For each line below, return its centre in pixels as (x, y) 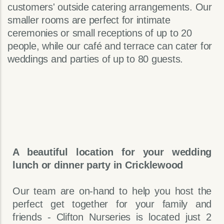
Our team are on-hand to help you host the (112, 191)
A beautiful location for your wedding (112, 152)
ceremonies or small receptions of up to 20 (100, 33)
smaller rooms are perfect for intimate (89, 20)
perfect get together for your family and (112, 204)
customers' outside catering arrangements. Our (110, 7)
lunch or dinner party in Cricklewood (98, 165)
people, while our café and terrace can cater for (110, 46)
